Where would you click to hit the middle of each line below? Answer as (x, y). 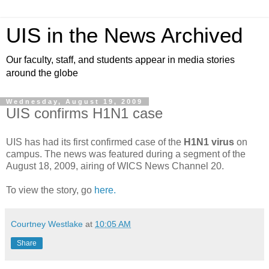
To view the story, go (49, 190)
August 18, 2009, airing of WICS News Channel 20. (115, 166)
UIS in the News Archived (124, 35)
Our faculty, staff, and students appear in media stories (120, 60)
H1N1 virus (209, 142)
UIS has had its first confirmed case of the (95, 142)
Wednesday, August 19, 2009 (74, 101)
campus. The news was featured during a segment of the (126, 154)
